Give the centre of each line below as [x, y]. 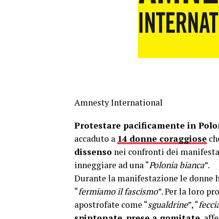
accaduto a [96, 139]
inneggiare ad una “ [112, 165]
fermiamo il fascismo [118, 191]
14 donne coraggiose [162, 139]
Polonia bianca [177, 165]
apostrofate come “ [111, 205]
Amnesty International [119, 102]
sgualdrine [168, 205]
